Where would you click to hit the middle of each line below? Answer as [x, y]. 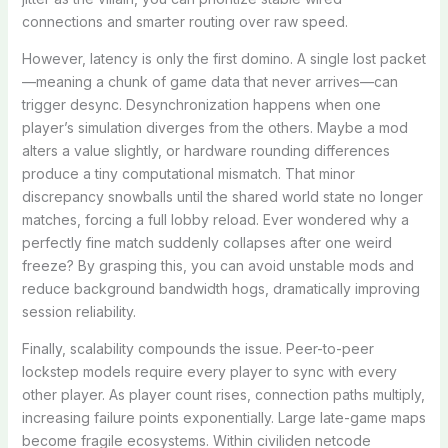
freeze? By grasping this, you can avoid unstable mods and [217, 265]
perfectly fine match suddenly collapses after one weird [206, 242]
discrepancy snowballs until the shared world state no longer [222, 196]
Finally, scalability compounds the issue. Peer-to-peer [197, 348]
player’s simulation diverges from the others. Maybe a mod [214, 127]
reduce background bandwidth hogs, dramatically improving [220, 288]
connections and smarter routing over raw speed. [184, 21]
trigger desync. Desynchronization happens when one [201, 104]
